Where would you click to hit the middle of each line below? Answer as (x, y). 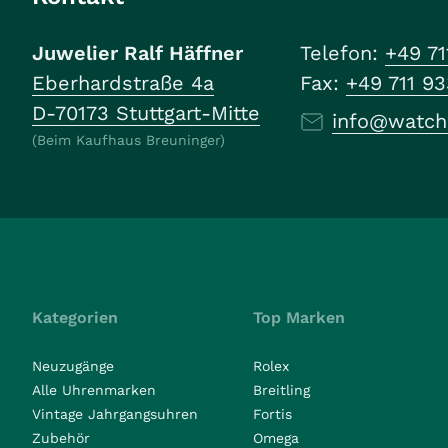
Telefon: (342, 53)
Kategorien (75, 317)
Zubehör (61, 438)
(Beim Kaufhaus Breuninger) (128, 140)
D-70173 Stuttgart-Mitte (146, 113)
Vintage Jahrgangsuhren (115, 414)
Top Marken (299, 317)
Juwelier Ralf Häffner (137, 53)
